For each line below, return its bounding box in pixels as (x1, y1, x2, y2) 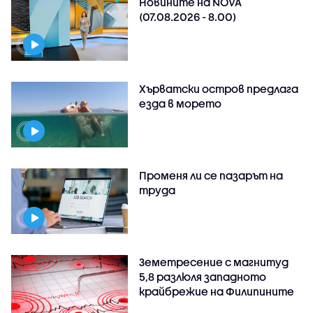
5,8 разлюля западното (139, 270, 267, 284)
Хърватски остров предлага (139, 82, 299, 96)
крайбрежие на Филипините (139, 285, 295, 298)
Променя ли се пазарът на (139, 169, 284, 182)
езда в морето (139, 97, 222, 110)
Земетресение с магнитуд (139, 256, 289, 269)
